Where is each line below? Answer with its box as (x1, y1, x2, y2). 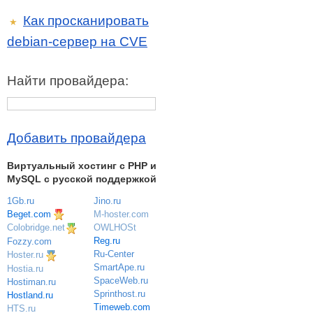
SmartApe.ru (93, 261, 145, 272)
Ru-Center (93, 248, 134, 259)
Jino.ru (93, 195, 121, 206)
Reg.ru (93, 235, 120, 246)
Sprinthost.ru (93, 288, 145, 299)
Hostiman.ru (7, 276, 56, 287)
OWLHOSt (93, 221, 136, 233)
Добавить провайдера (7, 131, 146, 146)
